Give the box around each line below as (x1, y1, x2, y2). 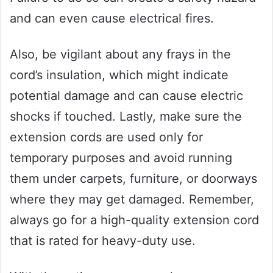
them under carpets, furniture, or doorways (10, 171, 257, 186)
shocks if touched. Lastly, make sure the (10, 108, 242, 124)
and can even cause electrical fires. (10, 10, 214, 26)
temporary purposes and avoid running (10, 150, 232, 165)
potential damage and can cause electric (10, 88, 243, 103)
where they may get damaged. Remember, (10, 191, 254, 207)
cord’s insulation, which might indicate (10, 67, 229, 82)
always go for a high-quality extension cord (10, 212, 259, 227)
